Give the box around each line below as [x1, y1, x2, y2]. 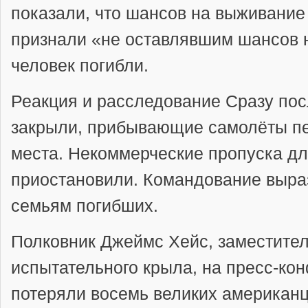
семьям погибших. [11, 195, 163, 215]
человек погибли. [11, 55, 148, 75]
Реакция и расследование [11, 91, 221, 111]
